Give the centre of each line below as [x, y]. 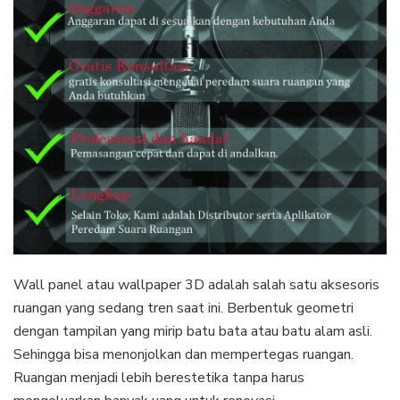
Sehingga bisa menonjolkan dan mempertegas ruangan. [183, 354]
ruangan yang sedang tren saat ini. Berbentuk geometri [183, 308]
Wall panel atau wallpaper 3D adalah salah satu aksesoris [196, 284]
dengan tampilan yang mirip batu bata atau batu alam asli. [193, 331]
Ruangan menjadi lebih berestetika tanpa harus [159, 377]
